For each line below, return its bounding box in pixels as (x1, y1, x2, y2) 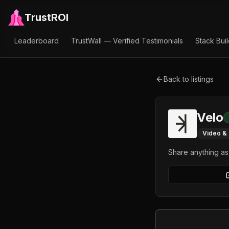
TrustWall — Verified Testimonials (71, 36, 183, 45)
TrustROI (25, 11, 68, 24)
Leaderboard (14, 36, 59, 45)
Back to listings (164, 75, 214, 83)
